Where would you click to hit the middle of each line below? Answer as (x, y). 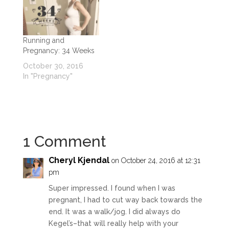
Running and (43, 40)
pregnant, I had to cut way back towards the (125, 200)
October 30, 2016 (53, 66)
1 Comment (64, 141)
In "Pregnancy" (48, 76)
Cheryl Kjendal (79, 160)
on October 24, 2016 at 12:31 (156, 160)
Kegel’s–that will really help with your (113, 223)
